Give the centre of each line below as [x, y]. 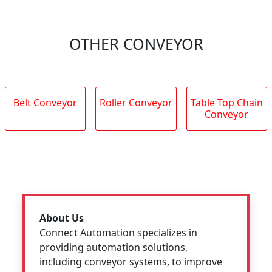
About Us [62, 218]
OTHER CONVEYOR [136, 43]
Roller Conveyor [136, 102]
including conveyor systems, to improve [131, 261]
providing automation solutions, [114, 247]
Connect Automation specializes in [119, 232]
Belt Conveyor [46, 102]
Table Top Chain [226, 102]
